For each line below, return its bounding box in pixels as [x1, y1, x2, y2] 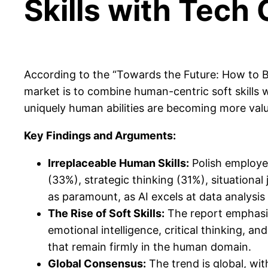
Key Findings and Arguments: [24, 129, 176, 142]
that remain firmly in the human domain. [48, 240, 251, 253]
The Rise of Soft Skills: [48, 206, 165, 220]
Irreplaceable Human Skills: [48, 156, 189, 169]
